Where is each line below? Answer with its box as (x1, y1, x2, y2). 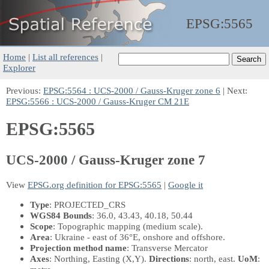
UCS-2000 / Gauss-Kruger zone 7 (6, 152, 205, 168)
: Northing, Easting (49, 253, 122, 264)
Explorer (3, 62, 35, 73)
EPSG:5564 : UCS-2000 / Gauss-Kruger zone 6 (43, 85, 220, 95)
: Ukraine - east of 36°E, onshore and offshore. (50, 231, 225, 242)
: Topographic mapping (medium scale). (53, 220, 203, 231)
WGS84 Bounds (30, 210, 92, 220)
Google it (168, 179, 203, 190)
